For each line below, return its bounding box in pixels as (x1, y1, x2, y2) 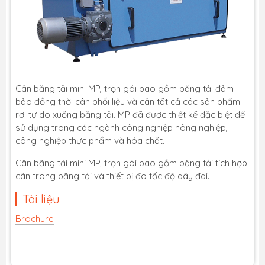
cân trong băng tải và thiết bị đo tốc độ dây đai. (15, 170, 209, 182)
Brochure (15, 212, 54, 224)
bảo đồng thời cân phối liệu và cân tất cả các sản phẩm (15, 95, 240, 107)
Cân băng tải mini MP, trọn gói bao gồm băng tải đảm (15, 82, 234, 94)
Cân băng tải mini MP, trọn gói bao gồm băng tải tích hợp (15, 157, 247, 169)
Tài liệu (22, 191, 60, 206)
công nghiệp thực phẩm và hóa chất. (15, 134, 164, 146)
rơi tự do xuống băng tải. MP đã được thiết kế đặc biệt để (15, 108, 245, 120)
